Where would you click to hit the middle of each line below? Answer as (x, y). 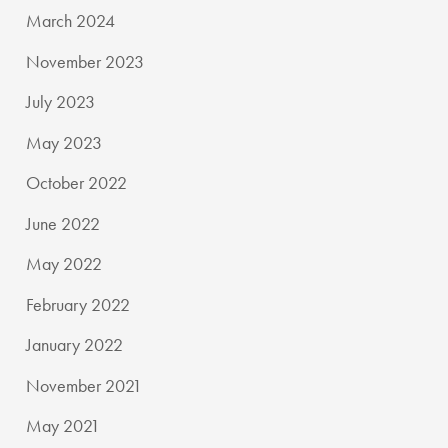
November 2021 (84, 385)
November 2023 (85, 61)
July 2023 (61, 102)
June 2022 (63, 223)
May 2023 (64, 142)
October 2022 (77, 183)
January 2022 (75, 345)
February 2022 (78, 304)
